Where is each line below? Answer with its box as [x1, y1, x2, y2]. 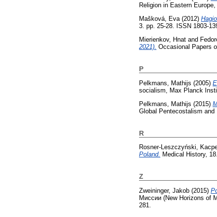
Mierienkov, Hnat [139, 35, 186, 43]
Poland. [139, 151, 160, 158]
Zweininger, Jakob [139, 187, 189, 195]
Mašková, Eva [139, 15, 180, 23]
